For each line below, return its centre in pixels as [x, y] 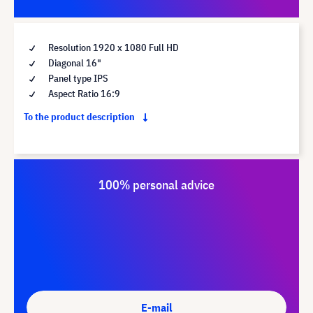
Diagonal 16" [74, 63]
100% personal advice [156, 184]
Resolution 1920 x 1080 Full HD [112, 47]
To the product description [80, 116]
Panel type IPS [77, 78]
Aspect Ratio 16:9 [83, 93]
